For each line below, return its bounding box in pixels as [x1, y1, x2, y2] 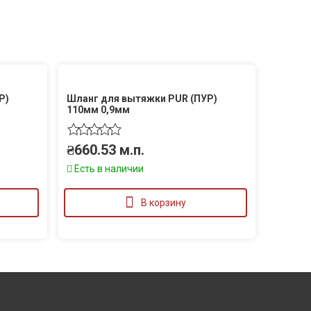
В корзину [141, 197, 186, 208]
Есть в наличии [72, 163, 144, 174]
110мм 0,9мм [67, 104, 130, 115]
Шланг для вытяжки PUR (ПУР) [67, 93, 217, 104]
